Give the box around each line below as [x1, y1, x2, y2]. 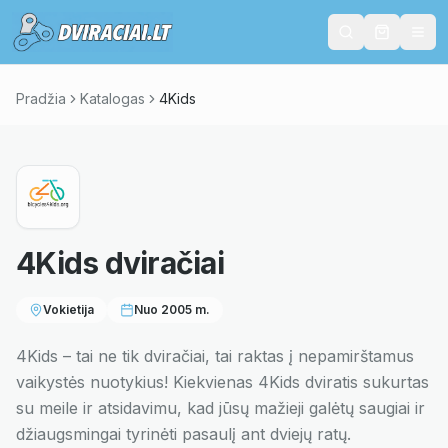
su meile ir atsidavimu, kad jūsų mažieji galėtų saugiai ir [16, 398, 425, 418]
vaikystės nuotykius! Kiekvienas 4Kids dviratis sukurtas [16, 372, 429, 392]
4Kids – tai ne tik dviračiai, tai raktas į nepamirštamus [16, 346, 414, 366]
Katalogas [80, 90, 145, 107]
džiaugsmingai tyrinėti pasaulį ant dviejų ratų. [16, 424, 351, 444]
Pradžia [16, 90, 66, 107]
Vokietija [43, 302, 94, 317]
